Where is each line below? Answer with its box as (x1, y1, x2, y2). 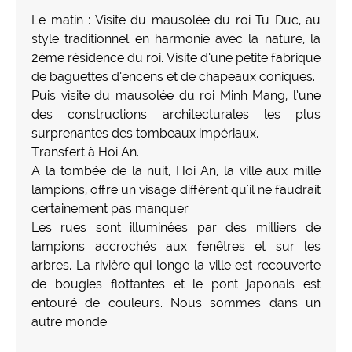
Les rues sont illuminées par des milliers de (31, 219, 321, 235)
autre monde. (31, 313, 109, 329)
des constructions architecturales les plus (31, 106, 321, 122)
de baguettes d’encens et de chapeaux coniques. (31, 68, 315, 84)
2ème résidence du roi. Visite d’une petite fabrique (31, 49, 321, 65)
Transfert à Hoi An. (31, 144, 139, 159)
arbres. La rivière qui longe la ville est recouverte (31, 257, 321, 273)
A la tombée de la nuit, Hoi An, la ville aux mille (31, 163, 321, 178)
